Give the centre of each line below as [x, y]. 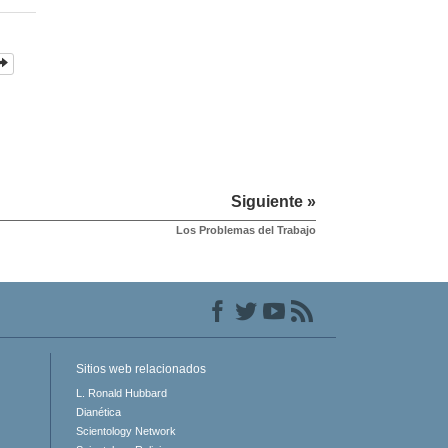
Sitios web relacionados [140, 369]
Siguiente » [273, 202]
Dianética [98, 412]
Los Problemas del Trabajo [245, 230]
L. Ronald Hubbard [121, 393]
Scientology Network [125, 431]
